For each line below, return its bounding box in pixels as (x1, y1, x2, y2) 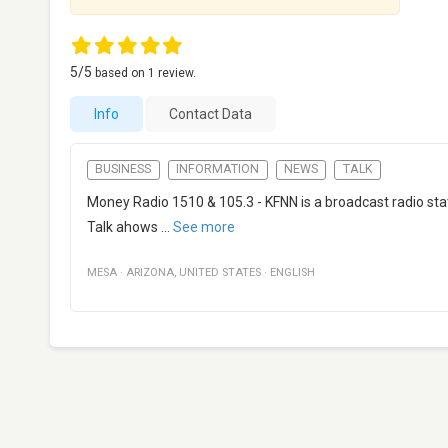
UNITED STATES (179, 266, 261, 280)
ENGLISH (270, 266, 315, 280)
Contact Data (169, 106, 252, 122)
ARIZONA (126, 266, 174, 280)
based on (95, 66, 148, 80)
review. (155, 66, 196, 80)
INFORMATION (176, 162, 260, 177)
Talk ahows (87, 219, 158, 236)
